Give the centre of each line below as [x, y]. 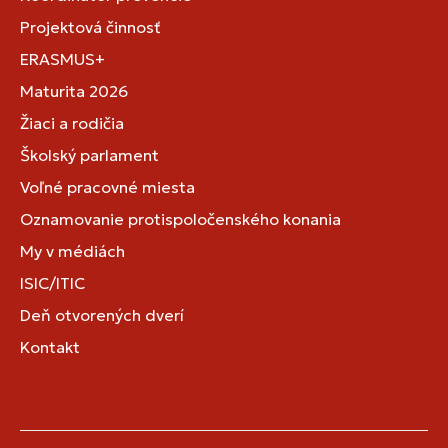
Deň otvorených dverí [102, 314]
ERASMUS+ [62, 58]
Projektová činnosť [90, 26]
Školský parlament [89, 154]
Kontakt [50, 346]
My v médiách [72, 250]
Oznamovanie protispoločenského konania [180, 218]
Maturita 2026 [74, 90]
